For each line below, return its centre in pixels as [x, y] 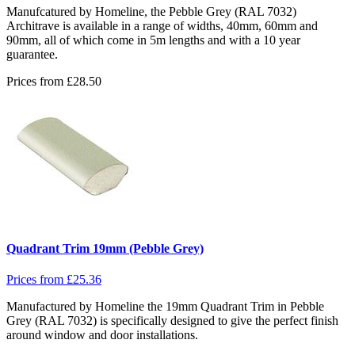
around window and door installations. [104, 335]
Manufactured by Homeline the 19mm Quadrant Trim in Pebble [165, 307]
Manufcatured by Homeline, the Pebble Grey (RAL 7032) [151, 11]
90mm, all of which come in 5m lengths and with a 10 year [153, 40]
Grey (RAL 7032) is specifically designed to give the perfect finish [172, 321]
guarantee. [34, 54]
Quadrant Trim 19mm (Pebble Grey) [105, 248]
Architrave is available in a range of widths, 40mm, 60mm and [162, 25]
